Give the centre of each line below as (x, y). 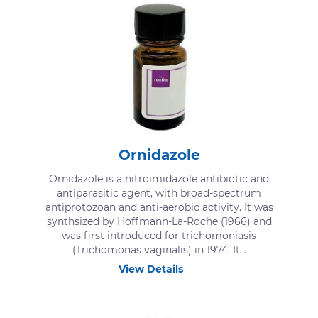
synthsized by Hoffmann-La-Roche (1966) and (159, 222)
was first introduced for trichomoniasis (159, 236)
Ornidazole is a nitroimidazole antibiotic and (159, 179)
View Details (151, 269)
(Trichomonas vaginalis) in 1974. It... (159, 250)
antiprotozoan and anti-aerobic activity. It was (159, 208)
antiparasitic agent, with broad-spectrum (159, 193)
